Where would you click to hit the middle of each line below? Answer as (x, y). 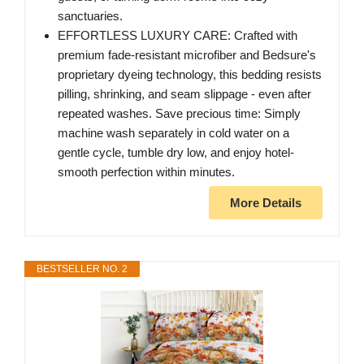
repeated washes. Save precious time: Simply (179, 114)
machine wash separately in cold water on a (173, 133)
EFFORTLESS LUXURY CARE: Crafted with (178, 36)
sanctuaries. (90, 16)
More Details (266, 203)
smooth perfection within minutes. (146, 172)
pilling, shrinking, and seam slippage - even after (184, 94)
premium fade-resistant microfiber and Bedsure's (187, 55)
